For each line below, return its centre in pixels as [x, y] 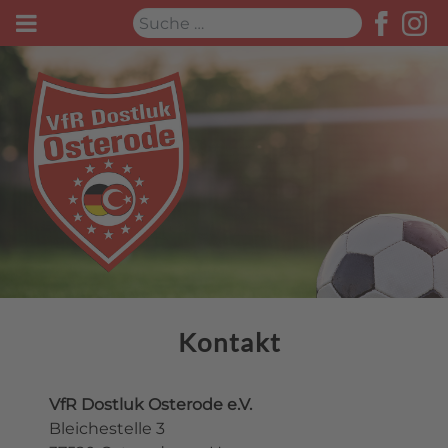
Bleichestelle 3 [107, 429]
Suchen [163, 18]
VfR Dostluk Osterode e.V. [150, 405]
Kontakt [230, 342]
